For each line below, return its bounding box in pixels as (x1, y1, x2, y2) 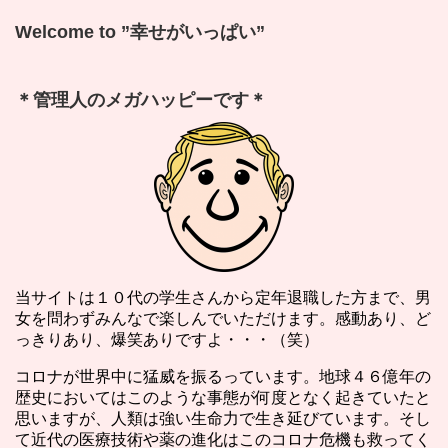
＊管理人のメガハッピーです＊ (15, 89, 267, 110)
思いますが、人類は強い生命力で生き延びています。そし (15, 409, 431, 427)
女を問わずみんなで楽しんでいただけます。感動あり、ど (15, 309, 431, 327)
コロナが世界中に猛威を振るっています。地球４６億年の (15, 367, 431, 385)
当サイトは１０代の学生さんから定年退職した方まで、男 (15, 288, 431, 306)
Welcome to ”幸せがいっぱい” (15, 21, 265, 42)
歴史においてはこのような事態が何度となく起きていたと (15, 388, 431, 406)
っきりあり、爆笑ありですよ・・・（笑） (15, 330, 319, 348)
